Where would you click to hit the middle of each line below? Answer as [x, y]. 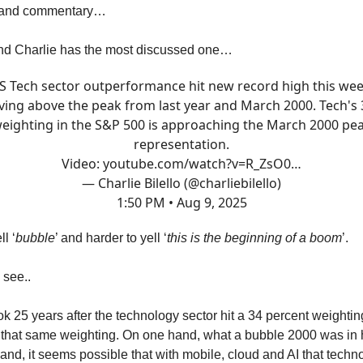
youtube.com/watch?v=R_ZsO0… [202, 164]
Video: [82, 164]
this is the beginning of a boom [254, 238]
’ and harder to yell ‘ [111, 238]
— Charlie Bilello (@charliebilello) [181, 183]
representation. [181, 144]
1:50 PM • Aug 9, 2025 [181, 203]
